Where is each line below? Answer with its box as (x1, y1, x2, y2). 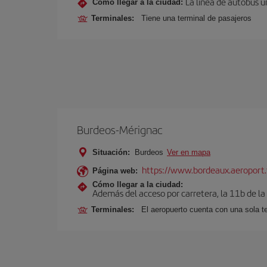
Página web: (92, 166, 138, 175)
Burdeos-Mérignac (77, 122, 163, 138)
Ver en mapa (167, 148, 210, 157)
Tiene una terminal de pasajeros (141, 14, 252, 23)
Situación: (92, 148, 130, 157)
